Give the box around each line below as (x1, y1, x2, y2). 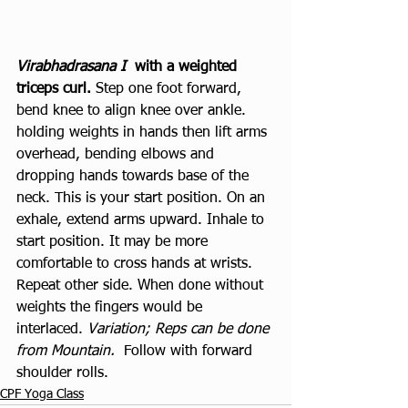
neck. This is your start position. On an (16, 190, 270, 206)
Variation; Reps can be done (87, 321, 273, 337)
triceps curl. (16, 81, 96, 97)
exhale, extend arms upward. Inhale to (16, 212, 269, 228)
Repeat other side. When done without (16, 278, 268, 293)
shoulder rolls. (16, 365, 113, 381)
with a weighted (126, 59, 241, 75)
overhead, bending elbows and (16, 147, 219, 162)
